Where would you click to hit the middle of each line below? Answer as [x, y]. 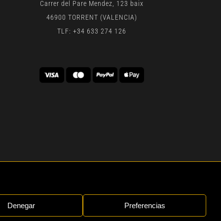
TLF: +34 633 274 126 [92, 31]
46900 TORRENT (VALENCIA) [92, 17]
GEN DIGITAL [43, 193]
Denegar [21, 205]
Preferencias [145, 205]
